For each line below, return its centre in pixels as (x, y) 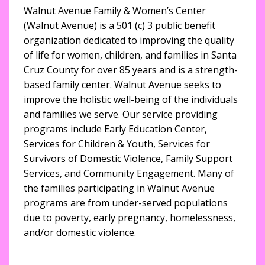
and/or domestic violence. (80, 232)
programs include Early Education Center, (115, 129)
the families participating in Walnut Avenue (119, 188)
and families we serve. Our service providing (121, 114)
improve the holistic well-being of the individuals (131, 99)
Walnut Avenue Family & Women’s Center (115, 11)
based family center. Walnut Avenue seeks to (122, 85)
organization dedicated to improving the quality (129, 40)
